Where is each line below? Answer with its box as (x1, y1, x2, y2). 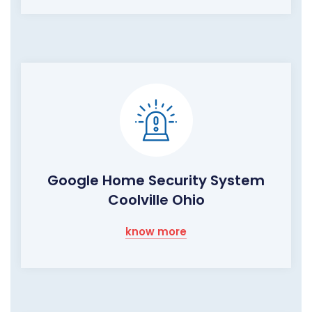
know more (125, 224, 187, 240)
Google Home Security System (47, 171, 265, 191)
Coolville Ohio (107, 190, 205, 210)
